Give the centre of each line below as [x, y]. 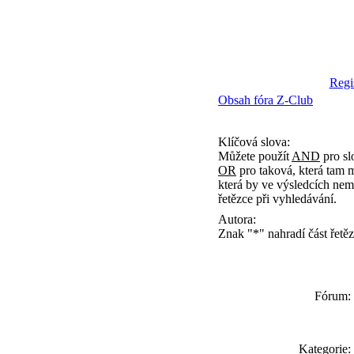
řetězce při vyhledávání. [277, 199]
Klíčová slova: [254, 142]
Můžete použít [255, 156]
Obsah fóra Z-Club [265, 100]
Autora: [237, 219]
